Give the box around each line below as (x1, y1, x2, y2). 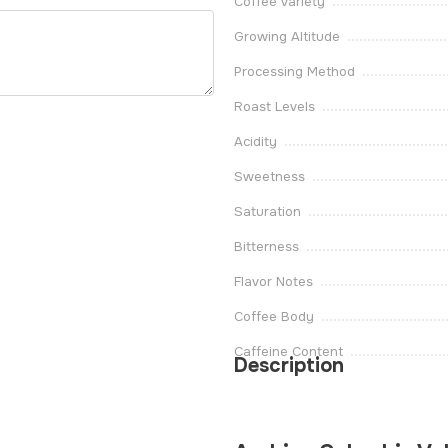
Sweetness (234, 168, 305, 185)
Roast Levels (234, 98, 315, 115)
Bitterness (234, 238, 299, 255)
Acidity (234, 133, 277, 150)
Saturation (234, 203, 301, 220)
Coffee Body (234, 308, 314, 325)
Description (234, 353, 344, 378)
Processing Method (234, 63, 355, 80)
